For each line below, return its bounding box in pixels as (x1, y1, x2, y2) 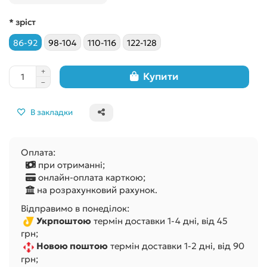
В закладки (30, 107, 73, 117)
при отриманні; (36, 159, 105, 170)
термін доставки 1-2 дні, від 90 (108, 240, 244, 252)
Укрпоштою (36, 215, 91, 226)
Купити (143, 70, 179, 83)
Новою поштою (36, 240, 108, 252)
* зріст (9, 16, 36, 27)
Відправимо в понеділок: (21, 202, 129, 214)
